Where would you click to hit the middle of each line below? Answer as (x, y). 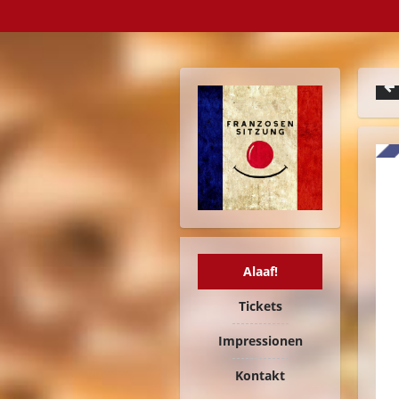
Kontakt (260, 375)
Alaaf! (260, 271)
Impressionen (260, 341)
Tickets (260, 306)
